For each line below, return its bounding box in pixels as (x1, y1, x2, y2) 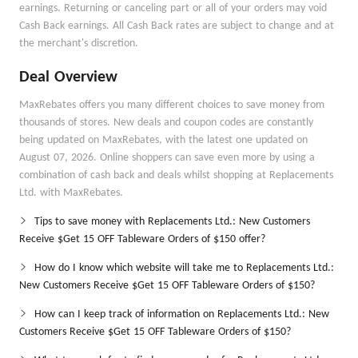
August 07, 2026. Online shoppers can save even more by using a (19, 152, 315, 164)
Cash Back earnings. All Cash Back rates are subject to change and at (19, 20, 334, 32)
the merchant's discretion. (19, 38, 138, 50)
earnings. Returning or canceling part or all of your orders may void (19, 2, 327, 14)
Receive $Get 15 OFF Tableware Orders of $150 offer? (19, 233, 265, 245)
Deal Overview (19, 70, 117, 86)
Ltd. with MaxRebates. (19, 187, 123, 199)
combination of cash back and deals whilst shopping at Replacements (19, 169, 333, 181)
